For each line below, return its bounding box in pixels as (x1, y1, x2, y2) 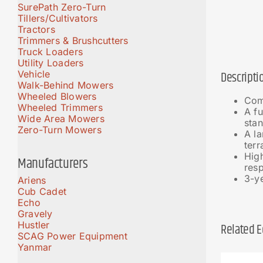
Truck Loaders (18, 45, 83, 58)
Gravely (18, 208, 53, 220)
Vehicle (18, 68, 50, 80)
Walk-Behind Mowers (18, 79, 114, 91)
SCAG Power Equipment (18, 230, 127, 242)
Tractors (18, 23, 55, 35)
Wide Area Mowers (18, 112, 104, 124)
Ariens (18, 174, 46, 187)
